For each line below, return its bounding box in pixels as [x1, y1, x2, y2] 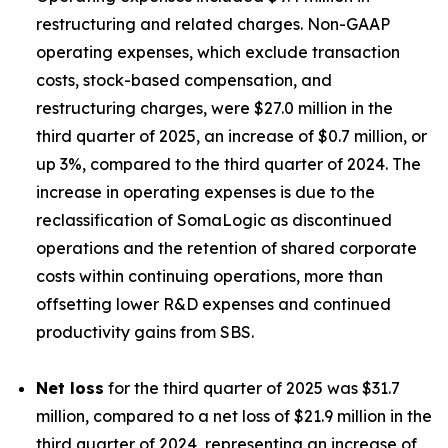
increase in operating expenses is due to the [36, 181, 375, 202]
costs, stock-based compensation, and [36, 69, 332, 90]
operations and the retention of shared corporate [36, 237, 417, 258]
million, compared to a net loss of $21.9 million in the [36, 405, 432, 426]
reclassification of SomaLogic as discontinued [36, 209, 392, 230]
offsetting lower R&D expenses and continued [36, 293, 391, 314]
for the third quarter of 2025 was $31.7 [104, 377, 400, 398]
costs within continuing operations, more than [36, 265, 383, 286]
